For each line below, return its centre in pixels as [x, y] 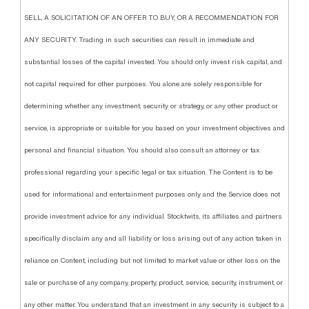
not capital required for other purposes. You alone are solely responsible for [143, 84]
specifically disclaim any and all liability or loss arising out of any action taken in [152, 239]
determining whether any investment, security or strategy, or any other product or [151, 106]
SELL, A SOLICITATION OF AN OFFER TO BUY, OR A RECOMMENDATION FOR [151, 18]
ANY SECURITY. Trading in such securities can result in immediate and [139, 40]
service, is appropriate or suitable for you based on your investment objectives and [154, 128]
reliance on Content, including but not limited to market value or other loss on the [152, 261]
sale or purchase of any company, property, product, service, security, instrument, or [153, 283]
